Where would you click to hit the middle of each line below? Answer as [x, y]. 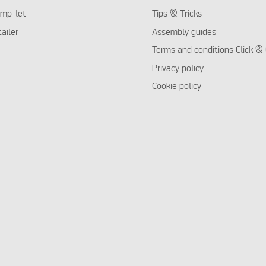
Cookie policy [176, 87]
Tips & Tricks [177, 15]
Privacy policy [178, 69]
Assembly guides [184, 32]
